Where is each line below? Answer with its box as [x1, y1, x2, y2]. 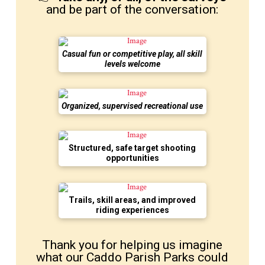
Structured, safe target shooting [69, 143, 196, 153]
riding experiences [95, 205, 169, 215]
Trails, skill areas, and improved [69, 195, 196, 205]
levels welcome [104, 59, 160, 69]
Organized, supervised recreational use [62, 101, 203, 111]
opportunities [105, 153, 159, 163]
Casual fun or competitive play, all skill [62, 49, 203, 59]
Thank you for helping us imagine [42, 238, 223, 253]
